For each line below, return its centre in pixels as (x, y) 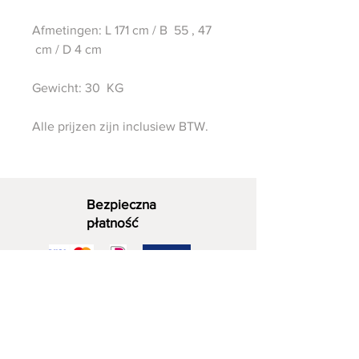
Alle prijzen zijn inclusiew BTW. (122, 126)
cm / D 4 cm (69, 49)
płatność (112, 222)
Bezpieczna (121, 204)
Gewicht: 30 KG (78, 88)
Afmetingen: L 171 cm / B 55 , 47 (122, 30)
